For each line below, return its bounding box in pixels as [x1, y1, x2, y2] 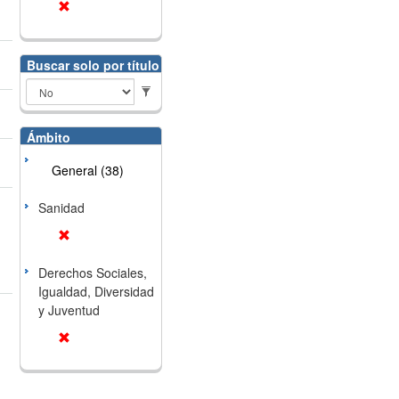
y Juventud [37, 301, 100, 319]
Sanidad [37, 199, 85, 216]
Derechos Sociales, [37, 264, 147, 281]
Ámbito [26, 128, 70, 146]
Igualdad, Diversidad [37, 282, 154, 300]
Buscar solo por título [26, 56, 159, 74]
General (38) [51, 161, 124, 179]
